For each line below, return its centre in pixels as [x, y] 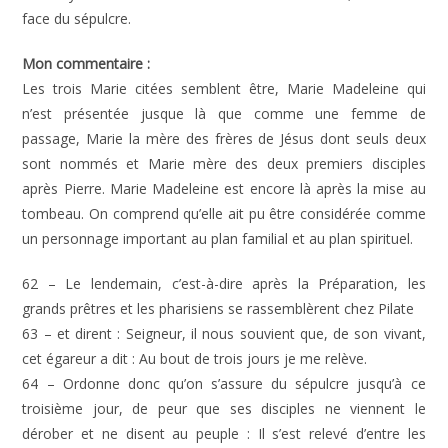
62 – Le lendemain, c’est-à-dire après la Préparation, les [224, 283]
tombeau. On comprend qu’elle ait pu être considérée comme [224, 213]
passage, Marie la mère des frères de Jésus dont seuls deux [224, 138]
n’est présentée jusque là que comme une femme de [224, 113]
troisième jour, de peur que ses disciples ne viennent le [224, 408]
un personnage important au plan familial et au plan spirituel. [218, 238]
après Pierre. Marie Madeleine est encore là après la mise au [224, 188]
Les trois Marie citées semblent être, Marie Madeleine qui [224, 88]
